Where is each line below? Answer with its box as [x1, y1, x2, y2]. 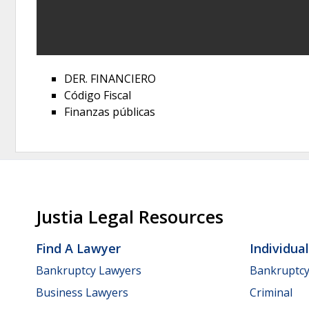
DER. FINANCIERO [64, 70, 156, 86]
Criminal [250, 284, 292, 300]
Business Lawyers [36, 284, 128, 300]
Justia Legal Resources [36, 205, 223, 230]
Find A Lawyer [36, 240, 121, 257]
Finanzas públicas [64, 103, 155, 119]
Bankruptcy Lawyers [36, 262, 141, 278]
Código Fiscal [64, 87, 131, 103]
